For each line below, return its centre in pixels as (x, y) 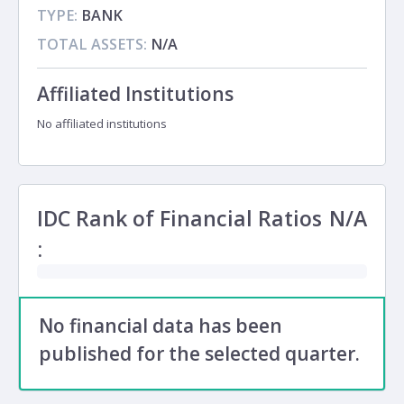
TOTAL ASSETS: (92, 45)
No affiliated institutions (102, 124)
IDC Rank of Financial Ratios (179, 218)
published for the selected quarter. (199, 353)
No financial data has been (161, 326)
